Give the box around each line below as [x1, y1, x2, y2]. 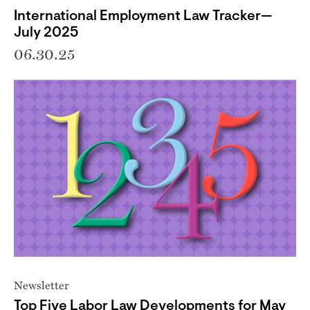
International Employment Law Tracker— [14, 10, 272, 24]
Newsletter [14, 277, 69, 293]
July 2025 [14, 26, 79, 40]
